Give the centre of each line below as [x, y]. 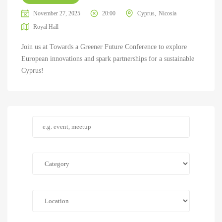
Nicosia [167, 14]
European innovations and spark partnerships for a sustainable [108, 59]
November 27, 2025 [56, 14]
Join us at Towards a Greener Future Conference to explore [104, 47]
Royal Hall [46, 27]
